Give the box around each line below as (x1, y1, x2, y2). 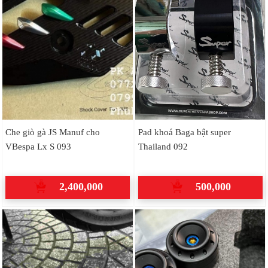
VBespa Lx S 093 (5, 141, 71, 152)
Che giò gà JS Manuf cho (5, 127, 100, 138)
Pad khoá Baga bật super (138, 127, 231, 138)
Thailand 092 (138, 141, 188, 152)
